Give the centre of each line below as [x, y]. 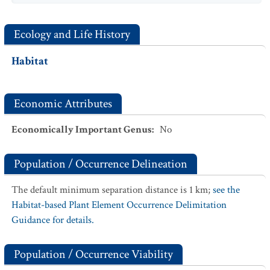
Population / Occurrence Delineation [101, 164]
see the [226, 190]
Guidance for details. [53, 220]
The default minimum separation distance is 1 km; [112, 190]
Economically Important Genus [82, 130]
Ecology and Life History [72, 34]
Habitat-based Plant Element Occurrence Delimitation [119, 205]
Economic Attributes [63, 104]
